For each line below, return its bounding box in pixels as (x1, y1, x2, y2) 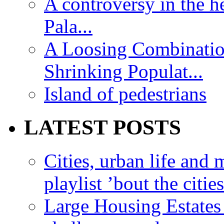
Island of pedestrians (44, 83, 206, 105)
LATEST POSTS (24, 115, 181, 139)
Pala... (44, 15, 92, 37)
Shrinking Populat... (44, 60, 203, 82)
